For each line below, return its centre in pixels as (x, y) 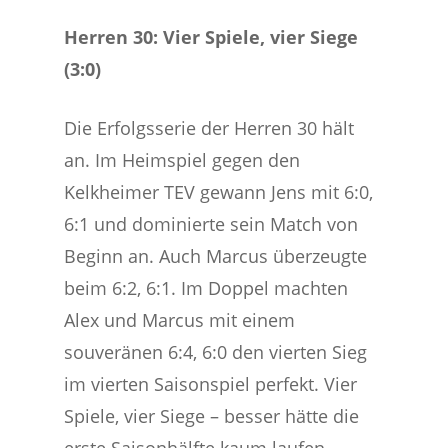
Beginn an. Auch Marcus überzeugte (216, 256)
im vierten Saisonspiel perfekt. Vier (211, 384)
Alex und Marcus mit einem (180, 320)
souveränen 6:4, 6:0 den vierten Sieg (216, 352)
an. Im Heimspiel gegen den (182, 160)
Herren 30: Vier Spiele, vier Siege (211, 37)
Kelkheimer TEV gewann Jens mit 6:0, (219, 192)
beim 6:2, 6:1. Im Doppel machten (206, 288)
